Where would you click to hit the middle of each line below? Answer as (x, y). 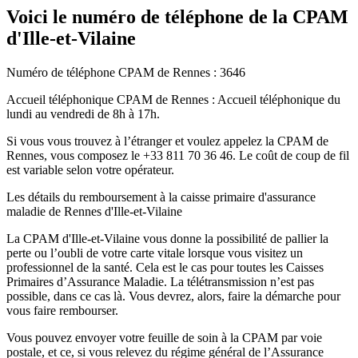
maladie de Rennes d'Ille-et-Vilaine (94, 212)
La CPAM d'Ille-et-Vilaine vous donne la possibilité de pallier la (167, 239)
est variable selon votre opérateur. (90, 170)
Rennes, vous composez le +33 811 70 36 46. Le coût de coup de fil (178, 156)
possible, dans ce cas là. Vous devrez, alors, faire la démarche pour (173, 296)
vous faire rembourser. (62, 311)
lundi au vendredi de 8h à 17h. (83, 114)
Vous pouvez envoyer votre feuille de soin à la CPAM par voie (164, 338)
